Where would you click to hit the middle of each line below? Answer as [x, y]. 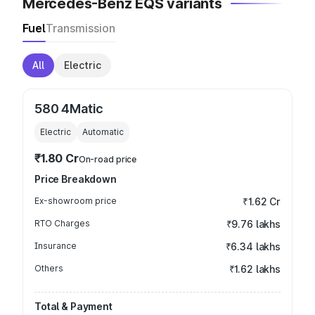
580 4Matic [69, 109]
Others [49, 268]
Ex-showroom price [76, 201]
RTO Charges [62, 223]
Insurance [56, 246]
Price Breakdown [76, 179]
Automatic [103, 132]
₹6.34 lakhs [253, 246]
